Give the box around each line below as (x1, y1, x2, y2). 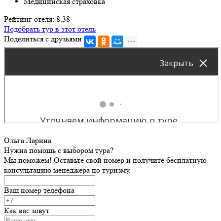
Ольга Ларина (4, 135, 51, 145)
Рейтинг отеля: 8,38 (4, 14, 70, 24)
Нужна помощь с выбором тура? (4, 145, 113, 155)
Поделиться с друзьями (4, 34, 82, 43)
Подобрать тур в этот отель (4, 24, 96, 34)
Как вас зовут (4, 205, 49, 215)
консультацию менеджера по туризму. (4, 165, 131, 175)
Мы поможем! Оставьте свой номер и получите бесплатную (4, 155, 207, 165)
